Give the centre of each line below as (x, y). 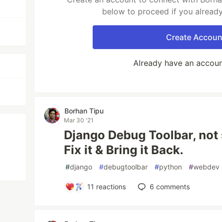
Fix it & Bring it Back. (124, 150)
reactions (110, 187)
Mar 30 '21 (79, 120)
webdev (207, 167)
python (171, 167)
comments (172, 187)
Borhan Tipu (84, 111)
